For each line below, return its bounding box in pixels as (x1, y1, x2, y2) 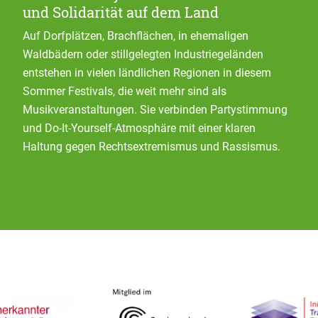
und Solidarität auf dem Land (23, 3, 219, 21)
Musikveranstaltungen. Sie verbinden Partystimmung (23, 103, 287, 116)
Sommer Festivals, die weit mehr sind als (23, 84, 226, 98)
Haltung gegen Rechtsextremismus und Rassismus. (23, 140, 280, 153)
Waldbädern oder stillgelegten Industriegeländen (23, 48, 263, 61)
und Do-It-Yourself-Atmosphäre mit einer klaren (23, 121, 256, 135)
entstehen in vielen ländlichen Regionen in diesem (23, 66, 271, 79)
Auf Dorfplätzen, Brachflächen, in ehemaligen (23, 29, 248, 43)
